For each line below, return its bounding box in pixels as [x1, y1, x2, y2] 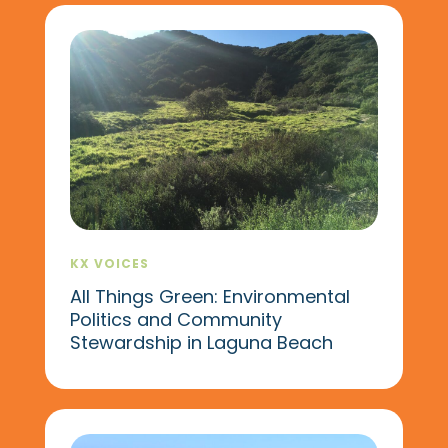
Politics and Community [69, 306, 282, 332]
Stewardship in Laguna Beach [69, 329, 333, 355]
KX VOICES [69, 254, 149, 272]
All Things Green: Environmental [69, 283, 350, 309]
